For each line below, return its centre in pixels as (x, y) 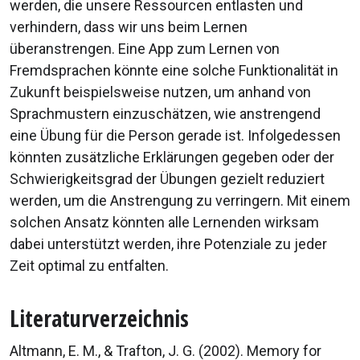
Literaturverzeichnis (99, 318)
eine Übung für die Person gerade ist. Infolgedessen (175, 135)
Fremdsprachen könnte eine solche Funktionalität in (174, 70)
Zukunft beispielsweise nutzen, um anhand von (160, 92)
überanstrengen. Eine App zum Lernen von (145, 48)
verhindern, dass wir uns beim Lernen (129, 27)
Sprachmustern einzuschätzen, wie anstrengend (165, 113)
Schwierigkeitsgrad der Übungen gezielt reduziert (167, 178)
